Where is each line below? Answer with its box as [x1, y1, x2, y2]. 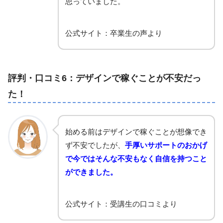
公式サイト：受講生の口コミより [65, 199, 177, 208]
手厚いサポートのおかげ [125, 140, 207, 149]
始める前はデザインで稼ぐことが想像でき [65, 127, 207, 136]
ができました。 [65, 167, 117, 176]
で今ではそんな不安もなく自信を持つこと [65, 154, 207, 163]
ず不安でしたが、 [65, 140, 125, 149]
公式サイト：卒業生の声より [65, 29, 162, 38]
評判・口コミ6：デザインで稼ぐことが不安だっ [8, 73, 201, 83]
